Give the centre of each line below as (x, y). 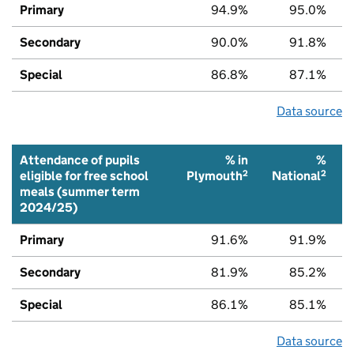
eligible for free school (84, 175)
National (296, 176)
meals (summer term (80, 191)
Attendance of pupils (80, 160)
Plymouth (215, 176)
